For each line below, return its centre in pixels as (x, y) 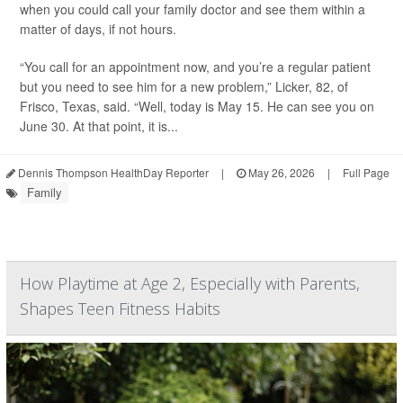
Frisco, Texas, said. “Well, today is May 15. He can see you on (197, 106)
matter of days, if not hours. (98, 29)
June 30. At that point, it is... (99, 126)
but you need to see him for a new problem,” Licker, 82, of (184, 86)
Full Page (366, 172)
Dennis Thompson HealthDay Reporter (112, 172)
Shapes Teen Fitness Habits (120, 309)
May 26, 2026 (280, 172)
